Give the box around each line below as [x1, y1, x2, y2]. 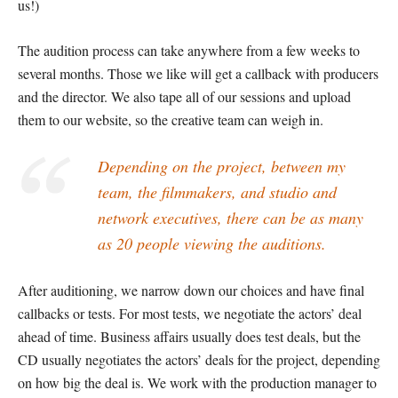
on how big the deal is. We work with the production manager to [18, 373, 377, 393]
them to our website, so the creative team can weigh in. [18, 110, 323, 130]
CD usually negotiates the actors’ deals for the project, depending [18, 350, 380, 370]
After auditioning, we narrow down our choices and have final [18, 281, 364, 300]
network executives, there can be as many [98, 207, 363, 229]
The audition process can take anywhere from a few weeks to [18, 41, 360, 60]
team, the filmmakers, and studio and [98, 181, 337, 203]
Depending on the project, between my [98, 155, 346, 178]
